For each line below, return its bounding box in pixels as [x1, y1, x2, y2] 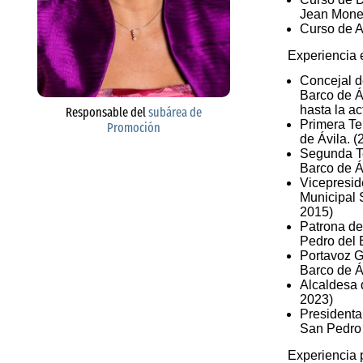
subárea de [148, 104, 202, 120]
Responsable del [66, 104, 148, 120]
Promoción [107, 119, 160, 135]
